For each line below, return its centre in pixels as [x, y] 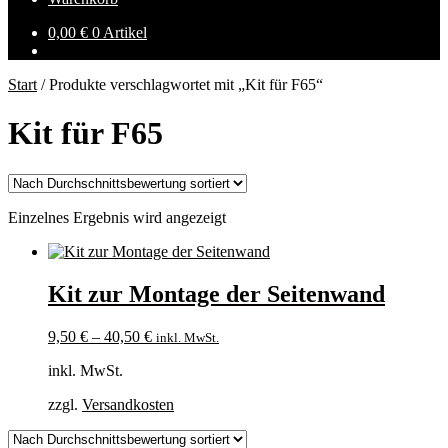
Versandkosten [128, 404]
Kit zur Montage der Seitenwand [216, 293]
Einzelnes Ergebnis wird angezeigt [117, 217]
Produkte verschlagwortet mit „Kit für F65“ [186, 84]
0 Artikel [119, 32]
